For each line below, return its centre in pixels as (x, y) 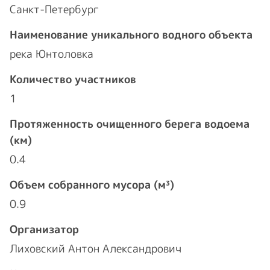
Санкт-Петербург (54, 9)
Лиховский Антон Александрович (96, 249)
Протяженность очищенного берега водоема (130, 124)
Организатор (44, 229)
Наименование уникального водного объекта (131, 35)
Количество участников (73, 79)
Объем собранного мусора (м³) (92, 185)
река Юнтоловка (52, 54)
